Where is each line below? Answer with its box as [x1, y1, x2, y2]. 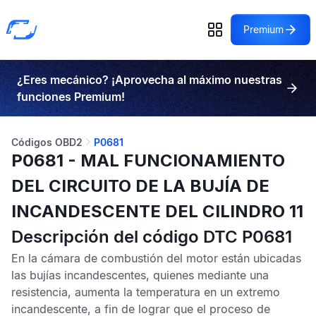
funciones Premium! [17, 90, 125, 104]
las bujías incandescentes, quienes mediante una [11, 268, 269, 282]
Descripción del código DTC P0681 [11, 226, 292, 247]
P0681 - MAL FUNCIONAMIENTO [11, 150, 285, 171]
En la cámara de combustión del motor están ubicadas [11, 251, 301, 265]
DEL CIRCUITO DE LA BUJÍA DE [11, 176, 269, 196]
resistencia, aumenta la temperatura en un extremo [11, 285, 280, 299]
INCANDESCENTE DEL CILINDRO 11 [11, 201, 303, 221]
